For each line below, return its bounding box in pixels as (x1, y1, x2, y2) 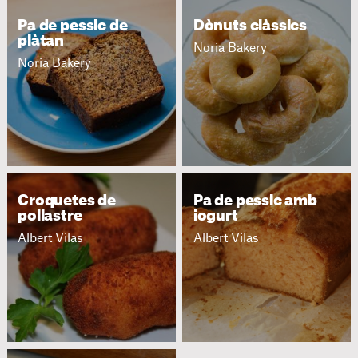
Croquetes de (18, 194, 117, 209)
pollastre (18, 209, 82, 224)
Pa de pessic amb (193, 194, 317, 209)
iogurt (193, 209, 238, 224)
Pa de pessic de (18, 18, 128, 33)
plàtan (18, 34, 65, 48)
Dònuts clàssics (193, 18, 308, 33)
